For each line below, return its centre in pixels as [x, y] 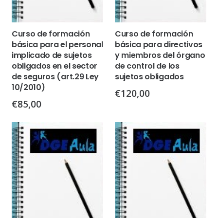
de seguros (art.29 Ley [55, 76]
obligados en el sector [54, 66]
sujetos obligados [149, 76]
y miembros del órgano [160, 55]
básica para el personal [57, 44]
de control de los [147, 66]
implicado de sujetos [52, 55]
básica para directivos [159, 44]
